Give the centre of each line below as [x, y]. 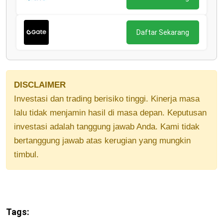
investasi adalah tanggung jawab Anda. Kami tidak [107, 127]
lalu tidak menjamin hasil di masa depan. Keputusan [110, 113]
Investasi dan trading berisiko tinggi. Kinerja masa [107, 99]
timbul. [26, 155]
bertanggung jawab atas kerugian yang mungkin [102, 141]
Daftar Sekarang [163, 33]
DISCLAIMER [40, 85]
